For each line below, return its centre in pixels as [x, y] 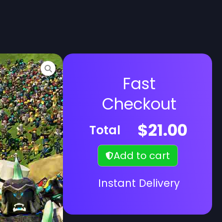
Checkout [139, 104]
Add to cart [141, 156]
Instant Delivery [139, 183]
